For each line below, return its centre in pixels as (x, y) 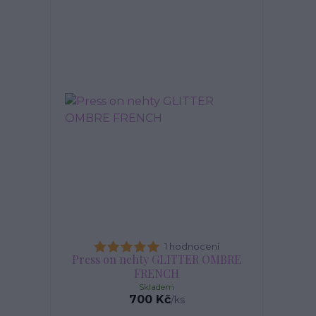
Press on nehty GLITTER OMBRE (157, 259)
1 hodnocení (192, 246)
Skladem (157, 287)
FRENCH (157, 273)
